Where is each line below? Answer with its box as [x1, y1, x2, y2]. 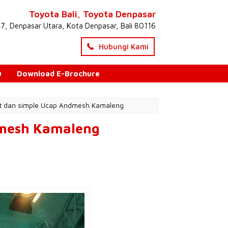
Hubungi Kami [97, 42, 149, 51]
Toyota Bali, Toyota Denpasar [29, 9, 156, 19]
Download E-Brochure [17, 69, 100, 78]
